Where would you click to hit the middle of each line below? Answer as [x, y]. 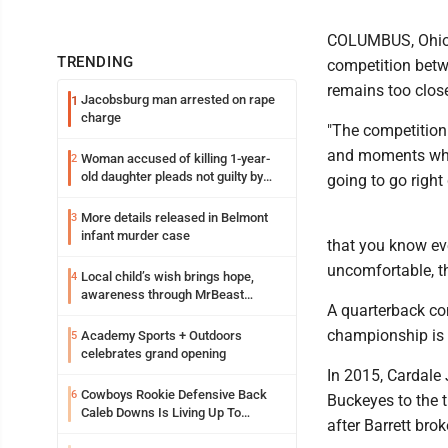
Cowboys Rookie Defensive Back [174, 394]
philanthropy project [137, 312]
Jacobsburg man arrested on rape [178, 99]
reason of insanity [132, 194]
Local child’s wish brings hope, [167, 276]
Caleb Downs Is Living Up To [161, 412]
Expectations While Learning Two [175, 430]
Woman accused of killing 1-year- [175, 158]
